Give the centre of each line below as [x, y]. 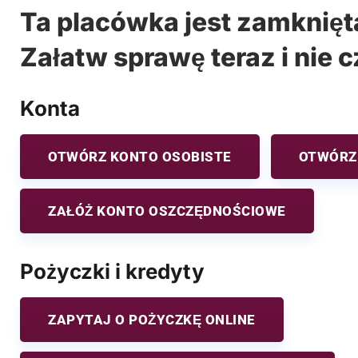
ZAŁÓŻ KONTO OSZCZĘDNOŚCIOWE [167, 211]
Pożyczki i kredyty [112, 271]
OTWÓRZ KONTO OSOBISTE [140, 156]
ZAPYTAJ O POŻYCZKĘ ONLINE [152, 319]
